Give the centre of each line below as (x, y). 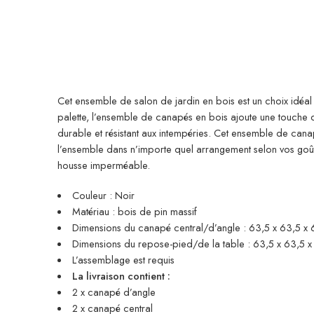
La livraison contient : (121, 275)
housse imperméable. (104, 165)
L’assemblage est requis (123, 259)
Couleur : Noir (103, 195)
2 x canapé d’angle (114, 292)
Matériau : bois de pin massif (134, 211)
